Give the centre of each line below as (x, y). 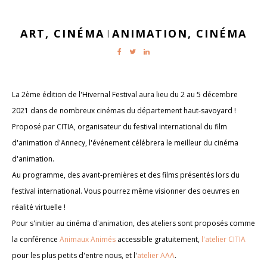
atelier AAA (156, 255)
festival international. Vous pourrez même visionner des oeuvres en (126, 191)
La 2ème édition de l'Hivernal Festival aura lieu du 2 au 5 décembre (125, 94)
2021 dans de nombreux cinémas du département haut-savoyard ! (124, 111)
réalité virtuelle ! (39, 207)
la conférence (36, 239)
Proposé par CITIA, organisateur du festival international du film (119, 127)
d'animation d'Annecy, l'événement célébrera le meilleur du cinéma (125, 143)
